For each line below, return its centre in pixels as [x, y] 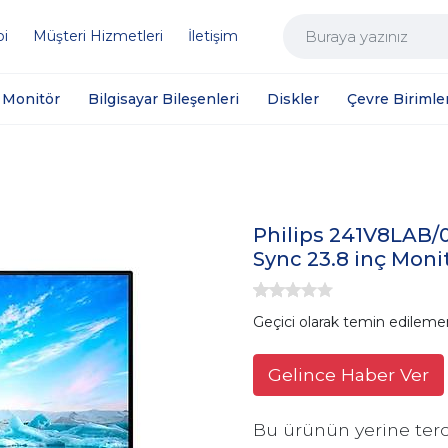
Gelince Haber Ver [348, 374]
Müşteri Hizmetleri [98, 36]
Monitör [31, 98]
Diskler [293, 98]
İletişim [213, 36]
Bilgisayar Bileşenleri [164, 98]
